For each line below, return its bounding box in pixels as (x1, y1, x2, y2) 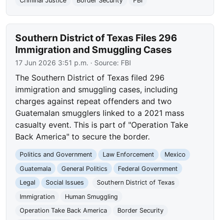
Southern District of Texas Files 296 (15, 31, 178, 44)
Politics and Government (20, 151, 93, 159)
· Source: (88, 58, 121, 67)
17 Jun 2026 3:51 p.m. (15, 58, 89, 67)
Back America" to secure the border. (15, 131, 150, 141)
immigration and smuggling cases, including (15, 84, 178, 94)
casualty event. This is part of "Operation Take (15, 119, 189, 130)
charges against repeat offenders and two (15, 96, 172, 106)
